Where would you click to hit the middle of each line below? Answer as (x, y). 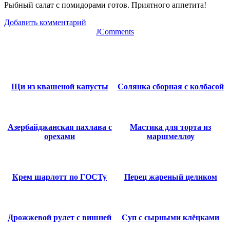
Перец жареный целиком (170, 177)
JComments (115, 31)
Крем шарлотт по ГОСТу (60, 177)
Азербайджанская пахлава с (60, 127)
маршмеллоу (170, 136)
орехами (60, 136)
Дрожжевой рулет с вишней (60, 217)
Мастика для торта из (170, 127)
